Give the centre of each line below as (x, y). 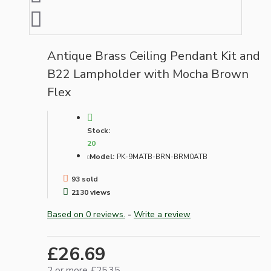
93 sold (85, 179)
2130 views (91, 193)
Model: (102, 157)
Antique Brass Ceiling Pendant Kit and (154, 56)
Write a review (162, 215)
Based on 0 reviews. (86, 215)
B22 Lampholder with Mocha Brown (148, 74)
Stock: (99, 131)
